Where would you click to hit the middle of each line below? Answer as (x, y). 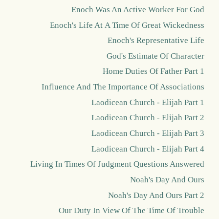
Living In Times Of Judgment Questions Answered (117, 164)
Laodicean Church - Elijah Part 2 (148, 118)
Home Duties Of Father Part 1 (153, 71)
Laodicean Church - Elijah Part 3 (148, 133)
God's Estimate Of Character (155, 56)
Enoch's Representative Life (156, 41)
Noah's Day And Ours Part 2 (156, 195)
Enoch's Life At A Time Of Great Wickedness (127, 25)
